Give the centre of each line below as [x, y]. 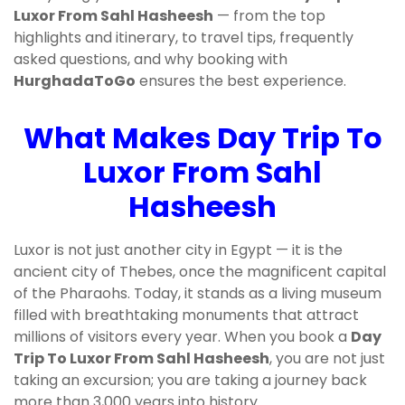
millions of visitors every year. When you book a [182, 337]
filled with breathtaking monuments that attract [186, 316]
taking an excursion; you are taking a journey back [190, 381]
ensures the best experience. [241, 81]
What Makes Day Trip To [202, 138]
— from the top [269, 16]
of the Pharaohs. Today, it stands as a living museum [198, 294]
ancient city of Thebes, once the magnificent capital [200, 272]
